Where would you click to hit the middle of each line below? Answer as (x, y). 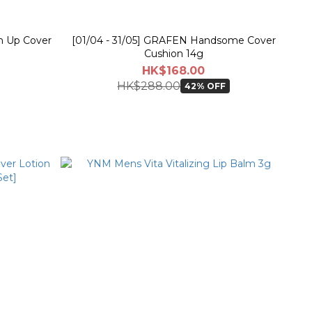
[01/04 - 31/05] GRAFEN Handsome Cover (173, 40)
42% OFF (205, 86)
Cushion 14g (173, 53)
